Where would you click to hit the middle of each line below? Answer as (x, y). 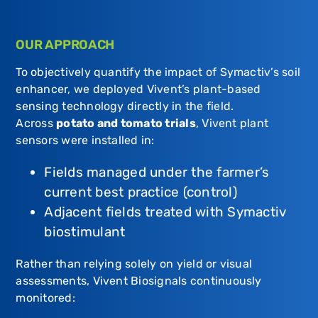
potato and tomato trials (126, 124)
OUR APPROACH (65, 45)
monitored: (45, 298)
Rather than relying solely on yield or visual (134, 264)
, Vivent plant (232, 124)
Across (36, 124)
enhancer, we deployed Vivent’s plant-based (138, 89)
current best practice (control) (141, 192)
